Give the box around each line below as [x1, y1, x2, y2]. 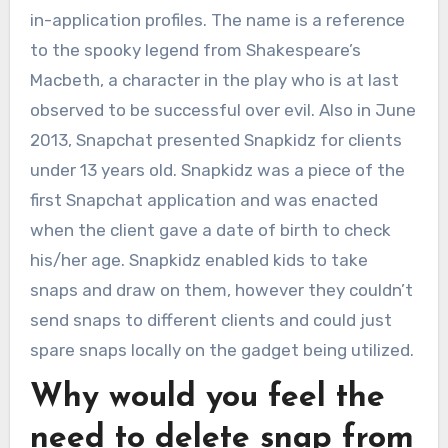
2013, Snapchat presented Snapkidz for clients [29, 129, 402, 150]
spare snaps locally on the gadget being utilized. [29, 339, 414, 360]
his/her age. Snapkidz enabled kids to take [29, 249, 368, 270]
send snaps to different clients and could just [29, 309, 392, 330]
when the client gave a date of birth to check [29, 219, 391, 240]
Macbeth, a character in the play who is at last [29, 69, 399, 90]
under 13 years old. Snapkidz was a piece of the [29, 159, 405, 180]
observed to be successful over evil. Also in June [29, 99, 416, 120]
